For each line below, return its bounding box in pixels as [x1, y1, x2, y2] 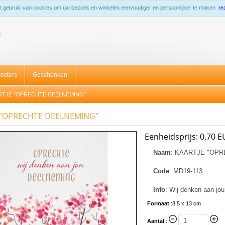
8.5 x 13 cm [172, 200, 201, 206]
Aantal [147, 217, 164, 224]
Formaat [147, 200, 171, 206]
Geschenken [33, 71, 67, 78]
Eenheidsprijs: [145, 131, 198, 142]
